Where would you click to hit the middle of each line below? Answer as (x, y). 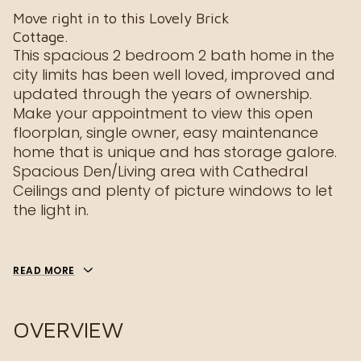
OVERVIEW (68, 329)
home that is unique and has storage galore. (175, 152)
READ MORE (44, 270)
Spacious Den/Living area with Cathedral (160, 171)
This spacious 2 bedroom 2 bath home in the (174, 55)
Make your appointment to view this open (163, 113)
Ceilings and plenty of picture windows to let (173, 191)
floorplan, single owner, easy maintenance (166, 133)
